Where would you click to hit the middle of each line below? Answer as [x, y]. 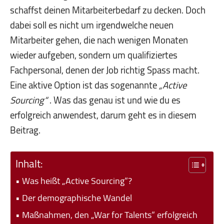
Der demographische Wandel [77, 197]
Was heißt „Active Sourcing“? [77, 180]
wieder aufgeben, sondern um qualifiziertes [94, 55]
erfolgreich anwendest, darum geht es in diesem [103, 115]
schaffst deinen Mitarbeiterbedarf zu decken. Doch [108, 10]
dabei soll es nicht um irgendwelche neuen [92, 25]
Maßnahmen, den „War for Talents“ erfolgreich [109, 214]
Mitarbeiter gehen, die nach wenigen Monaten [99, 40]
